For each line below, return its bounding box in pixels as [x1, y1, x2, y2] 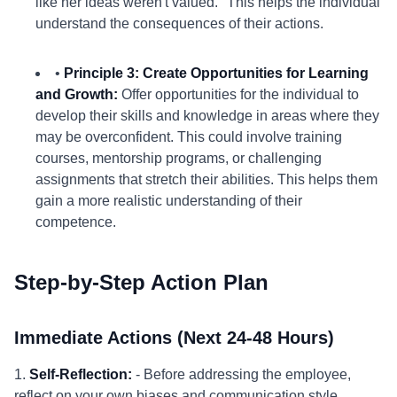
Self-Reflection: [29, 367, 132, 382]
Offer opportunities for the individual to [118, 87, 359, 102]
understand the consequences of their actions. [35, 16, 323, 31]
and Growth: [35, 87, 118, 102]
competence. [35, 214, 116, 230]
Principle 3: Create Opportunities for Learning [64, 66, 369, 81]
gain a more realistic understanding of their [35, 193, 302, 208]
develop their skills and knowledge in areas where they [35, 108, 379, 123]
